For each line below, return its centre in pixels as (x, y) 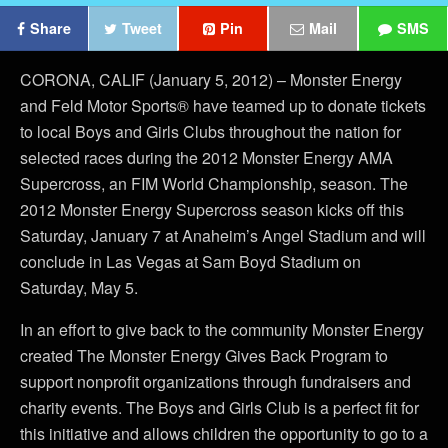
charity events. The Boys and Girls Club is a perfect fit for (219, 407)
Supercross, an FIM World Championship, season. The (214, 183)
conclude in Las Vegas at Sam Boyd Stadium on (190, 261)
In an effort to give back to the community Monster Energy (222, 329)
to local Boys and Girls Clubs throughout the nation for (210, 131)
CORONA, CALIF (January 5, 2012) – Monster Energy (211, 79)
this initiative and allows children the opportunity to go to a (224, 433)
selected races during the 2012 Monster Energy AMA (206, 157)
